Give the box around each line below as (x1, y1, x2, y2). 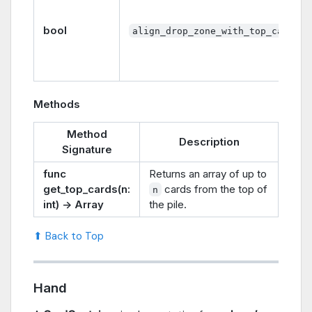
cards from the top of (162, 182, 268, 196)
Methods (33, 97, 80, 111)
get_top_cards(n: (43, 182, 130, 196)
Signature (61, 142, 112, 156)
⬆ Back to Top (33, 228, 104, 243)
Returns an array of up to (149, 166, 267, 180)
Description (178, 134, 240, 148)
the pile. (149, 197, 187, 211)
